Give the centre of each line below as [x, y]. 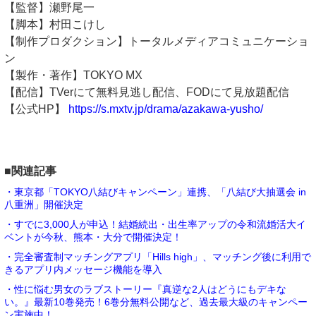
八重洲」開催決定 [44, 204]
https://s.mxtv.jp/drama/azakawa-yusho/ [166, 109]
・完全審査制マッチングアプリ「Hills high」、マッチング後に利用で [158, 256]
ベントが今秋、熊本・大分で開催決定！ [93, 237]
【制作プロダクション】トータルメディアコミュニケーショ [157, 41]
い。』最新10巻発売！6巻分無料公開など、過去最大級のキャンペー [156, 302]
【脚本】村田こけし [55, 24]
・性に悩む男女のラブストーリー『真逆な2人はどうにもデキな [145, 289]
